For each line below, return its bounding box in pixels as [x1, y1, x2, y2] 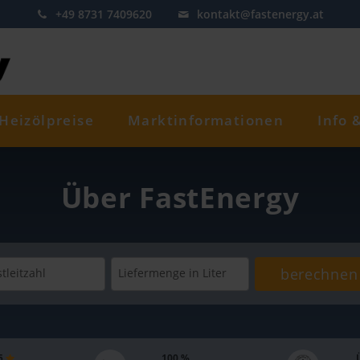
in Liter [188, 265, 227, 281]
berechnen [280, 264, 358, 284]
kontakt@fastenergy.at [196, 6, 324, 22]
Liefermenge [117, 265, 186, 281]
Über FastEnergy [60, 178, 300, 217]
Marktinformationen [128, 111, 284, 130]
